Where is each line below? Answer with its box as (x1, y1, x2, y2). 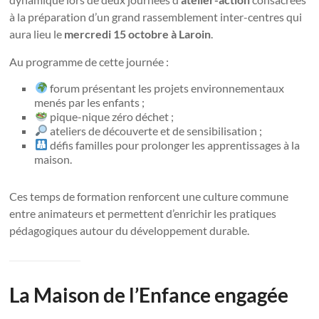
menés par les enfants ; (34, 95, 145, 109)
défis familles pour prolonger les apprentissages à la (47, 137, 300, 152)
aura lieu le (9, 26, 65, 41)
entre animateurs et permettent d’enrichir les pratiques (9, 206, 277, 220)
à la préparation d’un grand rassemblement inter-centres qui (9, 9, 303, 23)
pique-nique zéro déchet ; (47, 109, 174, 123)
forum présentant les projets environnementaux (47, 80, 284, 95)
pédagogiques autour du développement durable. (9, 223, 250, 237)
